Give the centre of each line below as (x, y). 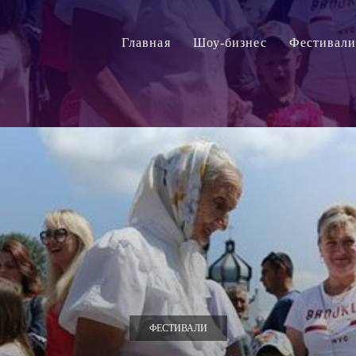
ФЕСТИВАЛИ (178, 328)
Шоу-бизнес (230, 42)
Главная (146, 42)
